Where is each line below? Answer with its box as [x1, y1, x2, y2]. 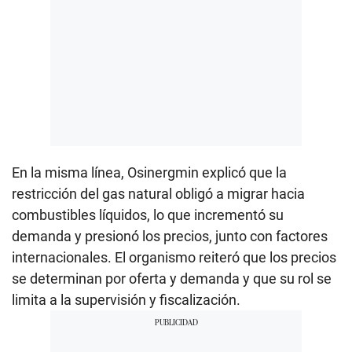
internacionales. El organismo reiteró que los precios [12, 248, 336, 266]
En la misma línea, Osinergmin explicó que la [12, 163, 287, 181]
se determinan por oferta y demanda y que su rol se [12, 269, 332, 287]
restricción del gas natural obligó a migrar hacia [12, 185, 305, 202]
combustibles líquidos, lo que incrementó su [12, 206, 284, 223]
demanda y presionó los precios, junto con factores [12, 227, 328, 244]
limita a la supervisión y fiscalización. [12, 291, 240, 308]
